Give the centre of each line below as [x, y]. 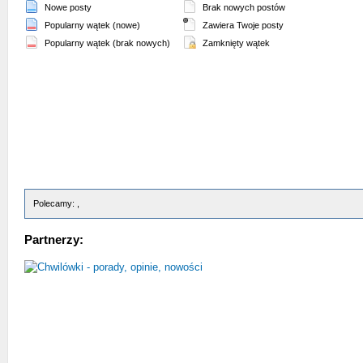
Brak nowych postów [243, 7]
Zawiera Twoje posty [242, 25]
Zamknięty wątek [235, 43]
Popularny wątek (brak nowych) [106, 43]
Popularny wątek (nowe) [91, 25]
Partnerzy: [54, 240]
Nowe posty [67, 7]
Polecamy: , [56, 203]
